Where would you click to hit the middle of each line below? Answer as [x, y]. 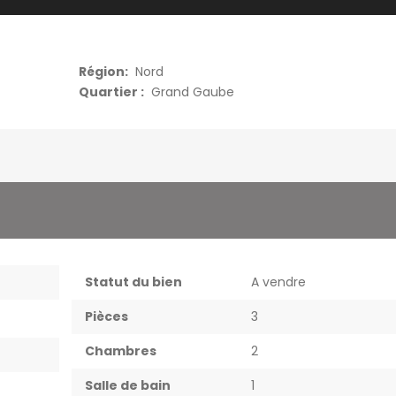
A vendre [278, 282]
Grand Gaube [193, 91]
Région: [103, 71]
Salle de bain [128, 385]
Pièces [107, 316]
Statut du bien [133, 282]
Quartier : [111, 91]
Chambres [121, 350]
